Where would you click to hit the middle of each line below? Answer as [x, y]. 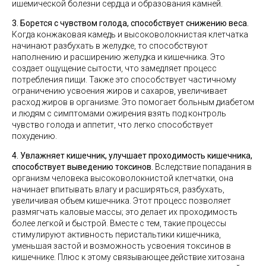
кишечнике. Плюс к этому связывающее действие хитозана [128, 257]
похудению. [34, 136]
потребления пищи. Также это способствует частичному [124, 80]
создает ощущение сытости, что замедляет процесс [114, 68]
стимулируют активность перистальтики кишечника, [116, 235]
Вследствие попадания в [202, 167]
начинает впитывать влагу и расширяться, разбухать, [118, 189]
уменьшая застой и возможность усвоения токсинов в [121, 246]
